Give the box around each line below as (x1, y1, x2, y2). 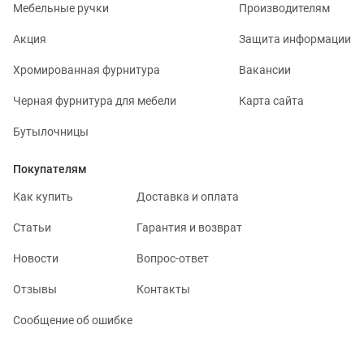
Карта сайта (239, 93, 304, 107)
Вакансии (239, 63, 291, 76)
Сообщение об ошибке (13, 313, 132, 327)
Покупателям (13, 162, 87, 175)
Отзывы (13, 282, 57, 296)
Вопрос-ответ (136, 251, 209, 265)
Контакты (136, 282, 190, 296)
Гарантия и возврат (136, 220, 242, 234)
